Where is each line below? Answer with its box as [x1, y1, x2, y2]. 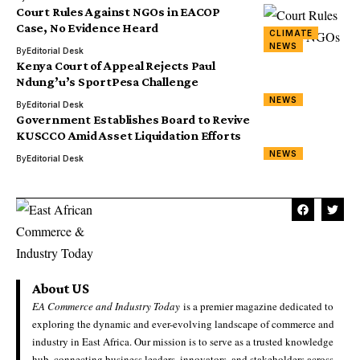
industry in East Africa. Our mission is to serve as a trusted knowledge [32, 334, 333, 349]
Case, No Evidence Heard [16, 21, 159, 35]
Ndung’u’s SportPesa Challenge [16, 75, 198, 88]
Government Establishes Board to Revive [16, 112, 250, 126]
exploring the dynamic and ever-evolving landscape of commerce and [32, 317, 334, 331]
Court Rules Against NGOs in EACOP [16, 5, 221, 18]
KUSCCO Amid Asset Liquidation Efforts [16, 129, 242, 142]
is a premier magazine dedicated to [180, 299, 333, 313]
